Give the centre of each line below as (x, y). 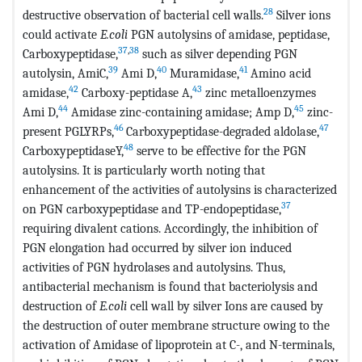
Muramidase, (203, 73)
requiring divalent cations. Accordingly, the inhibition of (170, 228)
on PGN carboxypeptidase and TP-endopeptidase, (152, 208)
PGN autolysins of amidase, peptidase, (229, 34)
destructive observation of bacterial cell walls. (143, 15)
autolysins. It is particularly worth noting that (144, 170)
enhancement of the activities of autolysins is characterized (180, 189)
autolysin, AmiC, (65, 73)
